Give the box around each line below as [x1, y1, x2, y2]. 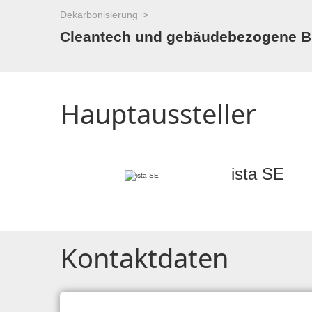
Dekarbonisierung [60, 9, 138, 20]
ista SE [231, 164, 285, 183]
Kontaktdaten [61, 240, 228, 276]
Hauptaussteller [61, 95, 256, 132]
